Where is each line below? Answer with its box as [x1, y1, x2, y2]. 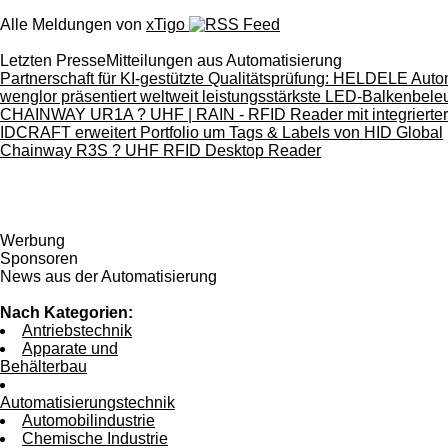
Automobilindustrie [22, 412, 155, 430]
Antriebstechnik [22, 322, 132, 340]
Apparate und [22, 340, 118, 358]
